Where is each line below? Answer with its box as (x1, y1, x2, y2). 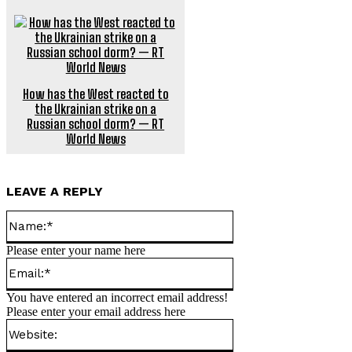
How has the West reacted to (22, 86, 169, 101)
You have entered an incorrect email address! (6, 290, 228, 304)
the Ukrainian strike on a (35, 101, 157, 116)
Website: (233, 317, 275, 332)
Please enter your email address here (6, 304, 185, 318)
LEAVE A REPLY (6, 183, 103, 199)
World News (65, 130, 126, 146)
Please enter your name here (6, 243, 145, 257)
